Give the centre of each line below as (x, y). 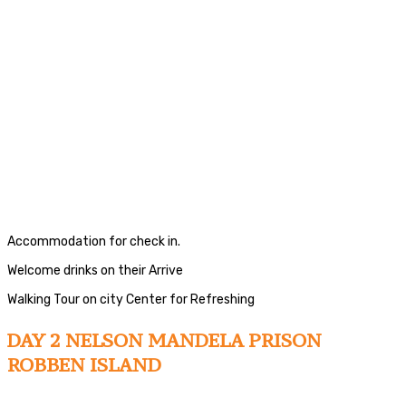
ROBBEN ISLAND (87, 364)
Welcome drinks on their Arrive (95, 270)
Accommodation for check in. (94, 241)
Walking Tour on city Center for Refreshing (131, 299)
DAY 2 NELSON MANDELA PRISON (164, 340)
